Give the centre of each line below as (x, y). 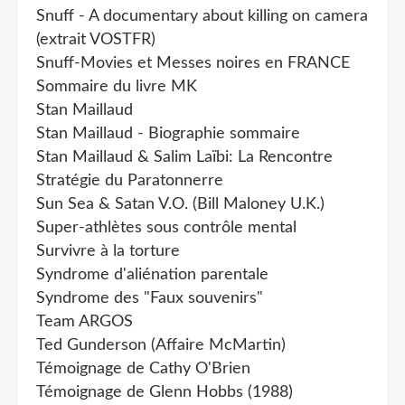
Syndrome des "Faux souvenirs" (150, 298)
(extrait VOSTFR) (96, 39)
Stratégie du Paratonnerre (130, 180)
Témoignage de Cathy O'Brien (143, 368)
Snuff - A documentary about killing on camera (202, 16)
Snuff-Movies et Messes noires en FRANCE (193, 63)
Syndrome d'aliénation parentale (152, 274)
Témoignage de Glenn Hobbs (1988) (165, 392)
